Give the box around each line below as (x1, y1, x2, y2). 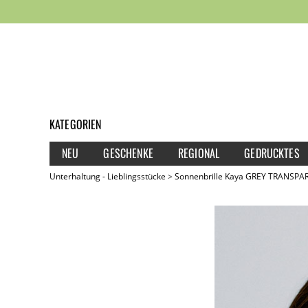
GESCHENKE (103, 144, 153, 162)
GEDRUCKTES (244, 144, 300, 162)
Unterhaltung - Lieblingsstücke (49, 170, 166, 182)
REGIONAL (177, 144, 220, 162)
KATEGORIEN (49, 115, 102, 133)
